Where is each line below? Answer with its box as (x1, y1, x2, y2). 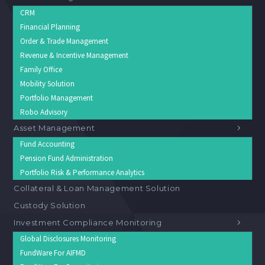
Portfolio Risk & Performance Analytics (20, 167, 144, 178)
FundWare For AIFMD (20, 248, 86, 258)
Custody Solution (14, 201, 86, 211)
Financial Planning (20, 22, 80, 33)
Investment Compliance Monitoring (14, 218, 162, 228)
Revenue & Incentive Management (20, 50, 128, 61)
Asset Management (14, 123, 95, 133)
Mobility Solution (20, 79, 75, 89)
